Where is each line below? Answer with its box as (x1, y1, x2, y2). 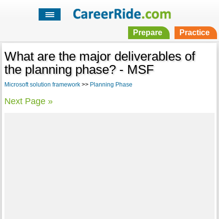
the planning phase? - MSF (4, 62, 154, 77)
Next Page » (4, 96, 53, 107)
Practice (179, 28, 210, 37)
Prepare (132, 28, 162, 37)
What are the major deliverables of (4, 49, 195, 64)
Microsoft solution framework (4, 81, 80, 88)
